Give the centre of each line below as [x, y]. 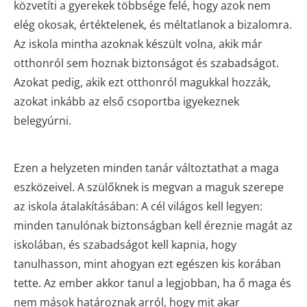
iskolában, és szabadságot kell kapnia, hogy [125, 244]
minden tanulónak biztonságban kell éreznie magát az [153, 225]
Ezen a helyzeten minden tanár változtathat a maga [146, 168]
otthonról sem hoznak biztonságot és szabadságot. [146, 63]
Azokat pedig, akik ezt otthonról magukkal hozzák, [142, 82]
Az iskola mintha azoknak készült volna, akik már [138, 44]
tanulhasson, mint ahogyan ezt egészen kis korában [147, 263]
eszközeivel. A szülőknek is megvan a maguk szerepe [149, 187]
